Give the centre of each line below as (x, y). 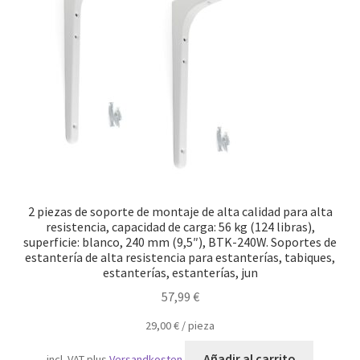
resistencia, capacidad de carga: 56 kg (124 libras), (180, 226)
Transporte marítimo (77, 15)
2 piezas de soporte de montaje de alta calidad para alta (180, 211)
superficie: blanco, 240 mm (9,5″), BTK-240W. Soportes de (180, 241)
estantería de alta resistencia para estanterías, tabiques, (180, 257)
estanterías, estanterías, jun (180, 272)
